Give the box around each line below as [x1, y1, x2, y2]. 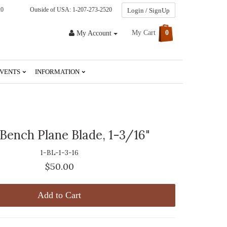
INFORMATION [35, 67, 81, 75]
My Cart [132, 29, 158, 36]
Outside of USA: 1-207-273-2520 [27, 6, 112, 14]
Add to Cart [37, 190, 82, 200]
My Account [77, 29, 111, 37]
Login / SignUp [127, 7, 170, 14]
